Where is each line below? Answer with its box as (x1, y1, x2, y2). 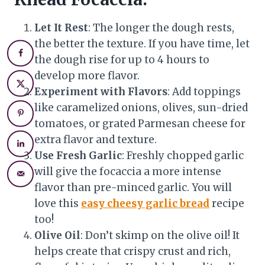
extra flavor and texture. (34, 132, 157, 146)
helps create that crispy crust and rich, (34, 244, 231, 258)
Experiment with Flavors (34, 85, 167, 98)
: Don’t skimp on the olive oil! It (80, 228, 240, 242)
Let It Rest (34, 21, 88, 34)
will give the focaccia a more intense (34, 164, 221, 178)
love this (34, 196, 81, 210)
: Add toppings (167, 85, 241, 98)
